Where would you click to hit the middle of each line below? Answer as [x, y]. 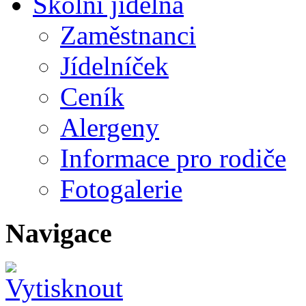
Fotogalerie [121, 189]
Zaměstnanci [128, 35]
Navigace [59, 233]
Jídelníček [114, 66]
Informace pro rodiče [173, 158]
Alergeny [110, 127]
